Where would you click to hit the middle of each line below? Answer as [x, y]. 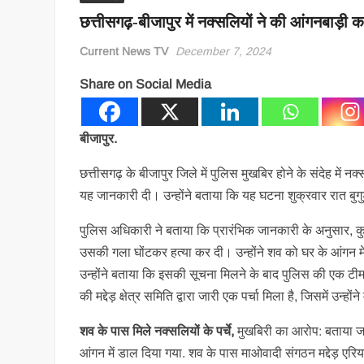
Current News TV [124, 51]
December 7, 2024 [224, 51]
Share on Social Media [146, 84]
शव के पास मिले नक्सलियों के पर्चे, [159, 331]
